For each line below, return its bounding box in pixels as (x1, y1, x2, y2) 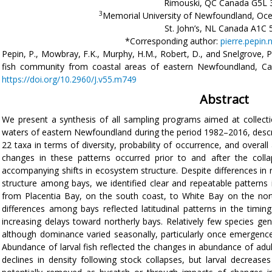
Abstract (199, 91, 249, 107)
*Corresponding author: (125, 35, 220, 47)
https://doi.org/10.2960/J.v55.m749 (2, 73, 137, 85)
